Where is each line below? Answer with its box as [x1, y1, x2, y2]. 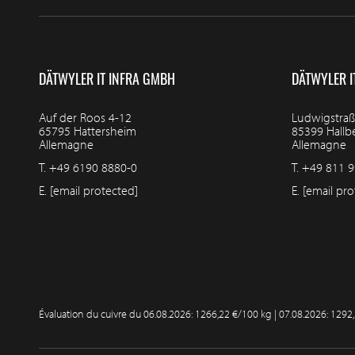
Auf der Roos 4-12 [38, 109, 132, 125]
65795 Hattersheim [38, 122, 136, 139]
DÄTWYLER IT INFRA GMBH [38, 67, 175, 89]
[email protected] [49, 181, 138, 198]
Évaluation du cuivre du [38, 306, 143, 321]
